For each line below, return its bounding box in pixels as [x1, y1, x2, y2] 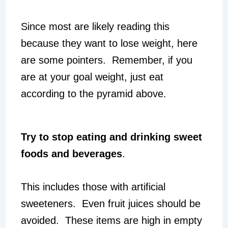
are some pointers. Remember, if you [20, 54, 192, 66]
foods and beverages [20, 148, 122, 160]
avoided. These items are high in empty [20, 215, 202, 226]
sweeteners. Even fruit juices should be [20, 198, 201, 210]
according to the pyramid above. [20, 88, 166, 100]
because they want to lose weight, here [20, 38, 197, 49]
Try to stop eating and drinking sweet [20, 131, 202, 143]
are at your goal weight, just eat [20, 71, 163, 83]
